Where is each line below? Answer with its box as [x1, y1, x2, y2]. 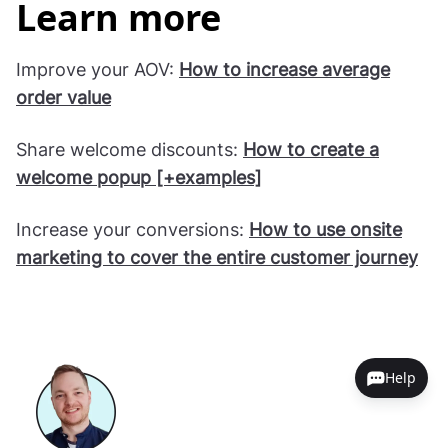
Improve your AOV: [16, 58, 179, 80]
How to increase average [179, 58, 390, 80]
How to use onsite [249, 218, 402, 240]
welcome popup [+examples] [16, 166, 262, 188]
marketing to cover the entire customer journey [16, 246, 418, 268]
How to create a [243, 138, 379, 160]
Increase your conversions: [16, 218, 249, 240]
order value [16, 86, 111, 108]
